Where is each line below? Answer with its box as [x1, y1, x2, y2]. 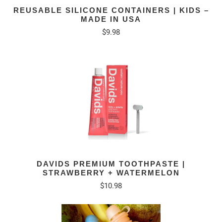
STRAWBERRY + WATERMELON [42, 168, 180, 177]
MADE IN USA [81, 14, 141, 23]
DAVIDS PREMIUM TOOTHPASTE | [37, 159, 185, 168]
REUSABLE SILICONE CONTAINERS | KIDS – [13, 5, 209, 14]
